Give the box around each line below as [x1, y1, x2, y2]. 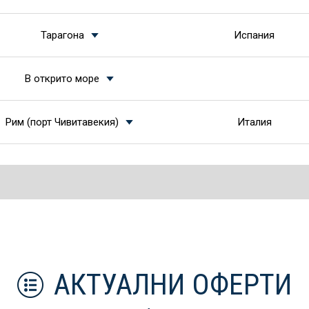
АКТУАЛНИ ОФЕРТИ [54, 268, 292, 301]
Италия [237, 116, 272, 128]
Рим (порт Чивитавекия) [6, 116, 119, 128]
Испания [234, 29, 275, 41]
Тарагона [40, 29, 84, 41]
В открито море [25, 72, 99, 85]
